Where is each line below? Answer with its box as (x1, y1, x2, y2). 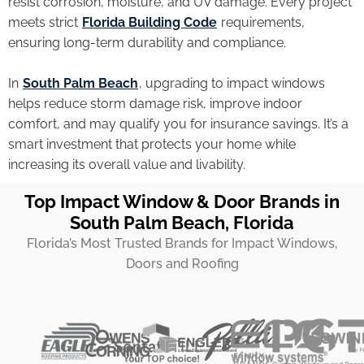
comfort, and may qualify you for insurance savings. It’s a (8, 116, 349, 132)
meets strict (8, 15, 81, 31)
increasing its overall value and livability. (8, 157, 245, 173)
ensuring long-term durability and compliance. (8, 35, 286, 51)
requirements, (218, 15, 305, 31)
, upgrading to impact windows (139, 76, 325, 92)
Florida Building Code (82, 15, 217, 31)
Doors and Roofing (125, 256, 239, 272)
